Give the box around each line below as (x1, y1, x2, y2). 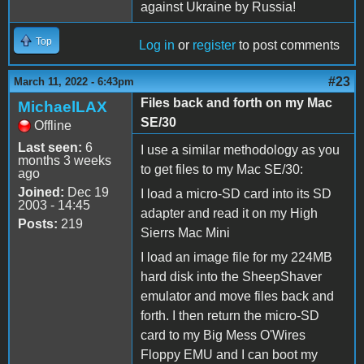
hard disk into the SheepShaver (141, 269, 322, 284)
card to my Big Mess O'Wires (141, 327, 305, 342)
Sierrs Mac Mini (141, 225, 230, 240)
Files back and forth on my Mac (141, 95, 332, 110)
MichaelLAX (18, 97, 107, 115)
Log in (139, 37, 175, 52)
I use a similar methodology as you (141, 142, 340, 157)
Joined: (18, 184, 64, 199)
